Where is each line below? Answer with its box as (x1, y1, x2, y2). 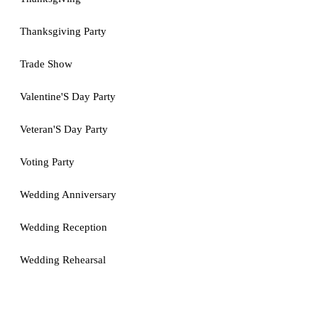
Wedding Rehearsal (20, 254, 106, 265)
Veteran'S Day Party (20, 124, 108, 135)
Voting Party (20, 156, 75, 168)
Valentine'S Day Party (20, 91, 116, 102)
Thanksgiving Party (20, 26, 106, 37)
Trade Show (20, 58, 72, 70)
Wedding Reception (20, 221, 107, 233)
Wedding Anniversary (20, 189, 116, 200)
